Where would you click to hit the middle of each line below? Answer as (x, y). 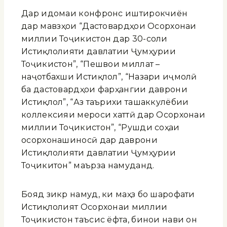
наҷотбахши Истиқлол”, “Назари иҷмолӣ (109, 77)
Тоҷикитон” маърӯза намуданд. (88, 165)
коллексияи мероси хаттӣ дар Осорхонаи (113, 115)
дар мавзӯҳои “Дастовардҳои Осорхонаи (109, 26)
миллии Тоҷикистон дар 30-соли (94, 39)
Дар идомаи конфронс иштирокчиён (105, 13)
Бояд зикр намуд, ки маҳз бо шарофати (108, 194)
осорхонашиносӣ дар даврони (89, 140)
